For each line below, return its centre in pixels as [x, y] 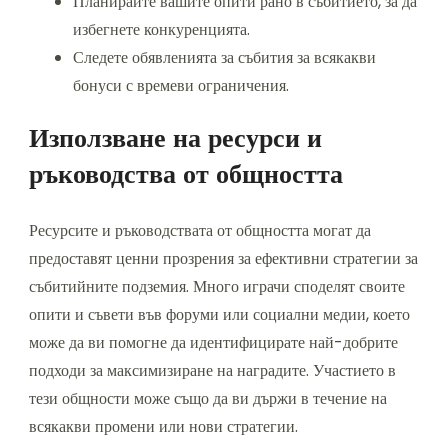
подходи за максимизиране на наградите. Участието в [212, 371]
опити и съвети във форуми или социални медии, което [219, 315]
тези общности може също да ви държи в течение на [208, 399]
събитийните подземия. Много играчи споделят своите [217, 287]
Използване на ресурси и [175, 138]
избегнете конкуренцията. [161, 30]
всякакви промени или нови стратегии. [163, 427]
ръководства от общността [186, 174]
